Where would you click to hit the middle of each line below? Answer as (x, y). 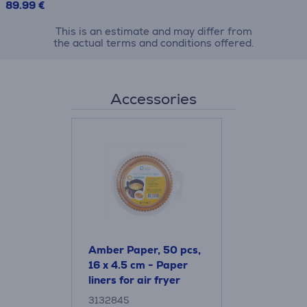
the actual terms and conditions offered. (153, 43)
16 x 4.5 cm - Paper (138, 265)
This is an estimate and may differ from (153, 31)
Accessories (153, 99)
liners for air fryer (134, 280)
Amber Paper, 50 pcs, (145, 250)
